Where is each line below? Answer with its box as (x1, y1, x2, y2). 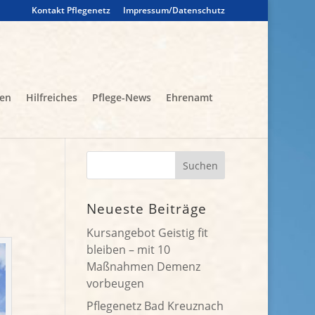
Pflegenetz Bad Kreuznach (86, 298, 224, 314)
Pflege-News (92, 91, 152, 104)
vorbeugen (86, 276, 145, 291)
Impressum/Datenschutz (123, 4, 226, 16)
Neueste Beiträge (86, 200, 207, 218)
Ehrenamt (166, 91, 214, 104)
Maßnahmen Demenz (86, 259, 201, 274)
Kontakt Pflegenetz (32, 4, 111, 16)
